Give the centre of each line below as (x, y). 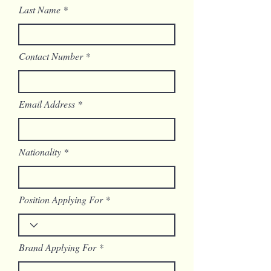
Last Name (40, 9)
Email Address (47, 104)
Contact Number (51, 56)
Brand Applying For (57, 247)
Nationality (40, 152)
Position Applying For (61, 199)
